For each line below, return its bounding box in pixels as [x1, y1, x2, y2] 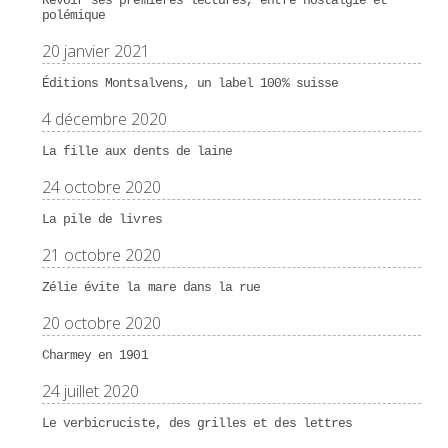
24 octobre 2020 [41, 175, 161, 198]
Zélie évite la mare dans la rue [41, 279, 261, 295]
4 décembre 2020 [41, 107, 167, 130]
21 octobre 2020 [41, 243, 161, 266]
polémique [41, 7, 106, 23]
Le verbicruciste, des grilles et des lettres [41, 415, 352, 431]
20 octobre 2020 [41, 311, 161, 334]
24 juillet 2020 [41, 379, 139, 402]
